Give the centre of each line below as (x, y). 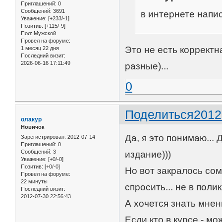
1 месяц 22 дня (40, 48)
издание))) (148, 154)
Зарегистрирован (43, 137)
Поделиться (160, 115)
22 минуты (34, 181)
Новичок (33, 127)
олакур (31, 120)
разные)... (147, 66)
